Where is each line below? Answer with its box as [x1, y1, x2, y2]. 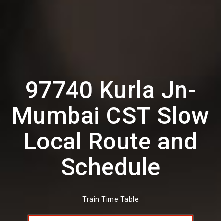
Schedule [60, 153, 161, 181]
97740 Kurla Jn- [25, 76, 196, 104]
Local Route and [23, 127, 198, 155]
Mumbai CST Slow [11, 102, 210, 130]
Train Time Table [82, 195, 139, 204]
